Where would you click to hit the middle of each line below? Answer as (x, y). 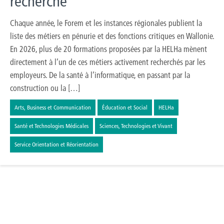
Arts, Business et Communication (53, 107)
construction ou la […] (45, 88)
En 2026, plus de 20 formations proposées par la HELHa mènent (108, 49)
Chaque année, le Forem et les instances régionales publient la (106, 23)
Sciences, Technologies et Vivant (136, 126)
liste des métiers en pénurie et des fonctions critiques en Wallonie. (112, 36)
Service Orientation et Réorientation (56, 144)
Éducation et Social (125, 107)
